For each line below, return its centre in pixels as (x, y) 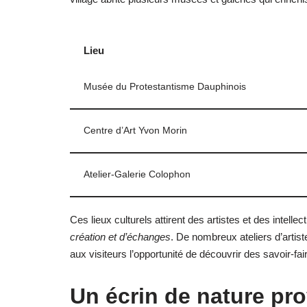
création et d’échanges (120, 236)
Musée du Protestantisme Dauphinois (165, 86)
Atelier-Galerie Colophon (137, 174)
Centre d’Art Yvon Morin (135, 130)
